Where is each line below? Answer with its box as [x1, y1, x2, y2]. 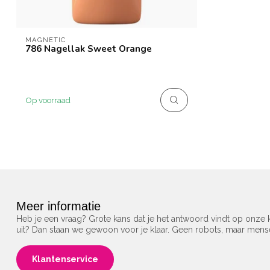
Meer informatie [16, 199, 101, 213]
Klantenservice [32, 254, 98, 265]
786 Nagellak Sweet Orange [25, 42, 152, 55]
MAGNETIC [25, 36, 66, 44]
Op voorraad [25, 95, 71, 105]
